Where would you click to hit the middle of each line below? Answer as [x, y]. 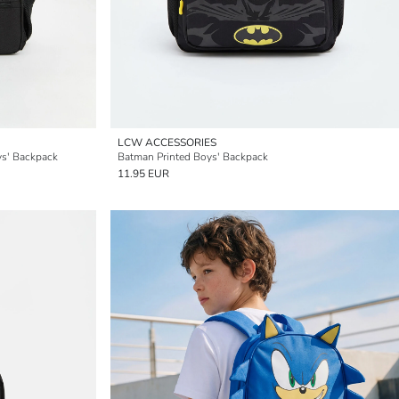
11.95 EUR [143, 174]
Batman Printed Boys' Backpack [193, 157]
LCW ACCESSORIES [167, 142]
